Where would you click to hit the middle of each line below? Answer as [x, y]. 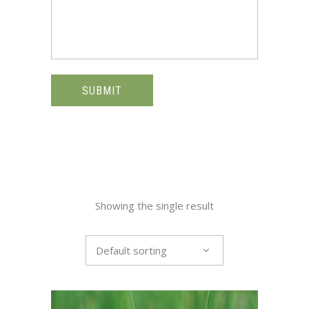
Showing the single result [154, 206]
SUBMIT [102, 90]
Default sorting [131, 250]
